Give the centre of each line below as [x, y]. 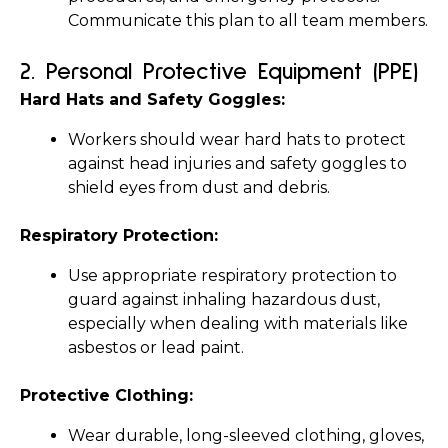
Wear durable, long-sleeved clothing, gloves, [246, 435]
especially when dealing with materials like [238, 323]
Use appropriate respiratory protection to [232, 275]
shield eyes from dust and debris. [199, 187]
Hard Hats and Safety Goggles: [152, 99]
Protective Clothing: [106, 395]
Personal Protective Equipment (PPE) [232, 72]
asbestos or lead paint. [156, 347]
